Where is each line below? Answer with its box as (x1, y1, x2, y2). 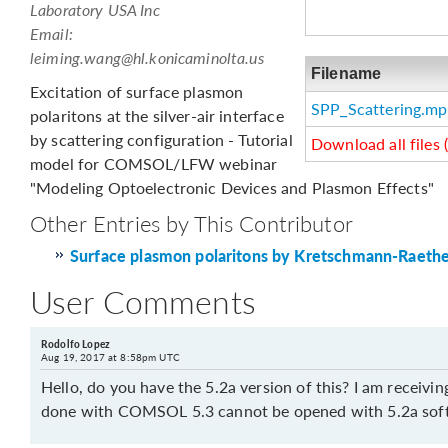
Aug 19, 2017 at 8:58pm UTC (41, 350, 180, 364)
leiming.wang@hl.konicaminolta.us (30, 46, 264, 69)
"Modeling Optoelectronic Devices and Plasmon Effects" (30, 176, 434, 199)
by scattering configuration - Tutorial (30, 128, 293, 151)
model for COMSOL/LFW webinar (30, 152, 278, 175)
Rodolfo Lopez (41, 337, 110, 351)
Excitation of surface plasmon (30, 80, 244, 103)
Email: (30, 22, 73, 45)
